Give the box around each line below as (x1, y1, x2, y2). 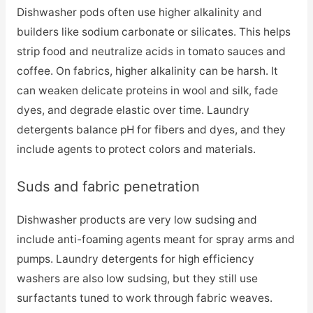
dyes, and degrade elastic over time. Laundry (16, 103, 249, 117)
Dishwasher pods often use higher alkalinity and (16, 6, 262, 20)
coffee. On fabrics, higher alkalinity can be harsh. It (16, 64, 278, 78)
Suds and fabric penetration (16, 178, 200, 196)
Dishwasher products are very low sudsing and (16, 213, 257, 227)
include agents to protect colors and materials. (16, 143, 256, 156)
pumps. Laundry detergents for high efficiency (16, 252, 254, 266)
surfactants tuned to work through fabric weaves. (16, 291, 272, 305)
